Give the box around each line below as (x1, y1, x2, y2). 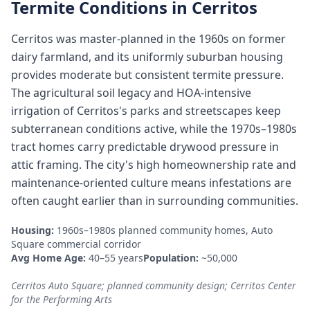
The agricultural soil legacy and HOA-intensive (11, 85, 251, 100)
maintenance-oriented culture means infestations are (11, 175, 291, 190)
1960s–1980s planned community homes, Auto (57, 224, 273, 237)
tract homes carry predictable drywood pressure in (11, 139, 279, 154)
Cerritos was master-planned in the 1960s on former (11, 31, 286, 46)
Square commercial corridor (11, 237, 141, 250)
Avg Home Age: (11, 251, 86, 264)
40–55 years (89, 251, 143, 264)
